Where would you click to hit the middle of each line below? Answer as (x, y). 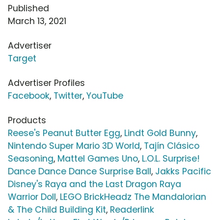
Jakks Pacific (183, 172)
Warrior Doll (32, 197)
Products (27, 121)
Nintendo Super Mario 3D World (74, 146)
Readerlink (132, 210)
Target (22, 59)
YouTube (105, 96)
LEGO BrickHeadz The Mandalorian (133, 197)
